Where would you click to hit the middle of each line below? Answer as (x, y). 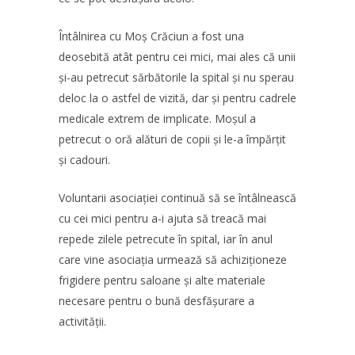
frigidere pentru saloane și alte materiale (162, 280)
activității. (82, 321)
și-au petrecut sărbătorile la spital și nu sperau (176, 77)
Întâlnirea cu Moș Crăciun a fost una (151, 36)
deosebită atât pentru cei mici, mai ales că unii (177, 57)
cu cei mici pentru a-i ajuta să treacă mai (162, 218)
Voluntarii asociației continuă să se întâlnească (177, 198)
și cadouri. (84, 160)
